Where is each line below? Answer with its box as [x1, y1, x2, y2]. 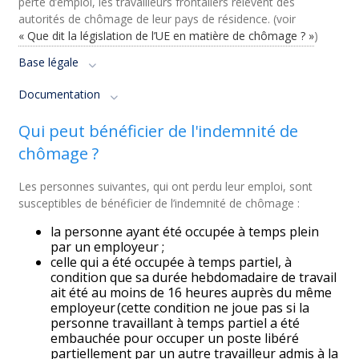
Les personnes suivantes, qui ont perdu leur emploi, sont [18, 179, 313, 194]
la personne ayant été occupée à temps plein [50, 223, 320, 240]
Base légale [18, 54, 79, 70]
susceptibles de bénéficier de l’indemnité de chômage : [18, 196, 301, 211]
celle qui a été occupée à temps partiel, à [50, 253, 292, 271]
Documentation [18, 87, 101, 102]
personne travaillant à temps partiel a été [50, 314, 301, 332]
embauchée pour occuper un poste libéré [50, 329, 300, 347]
